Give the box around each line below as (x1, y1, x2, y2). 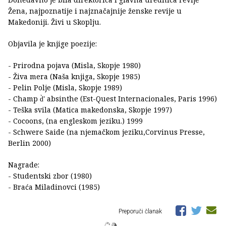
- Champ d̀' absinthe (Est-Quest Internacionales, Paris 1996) (8, 94, 217, 104)
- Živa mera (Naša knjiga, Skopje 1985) (8, 72, 140, 82)
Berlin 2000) (8, 138, 51, 148)
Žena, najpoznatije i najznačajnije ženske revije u (8, 6, 182, 16)
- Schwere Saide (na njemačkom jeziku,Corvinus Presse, (8, 127, 205, 137)
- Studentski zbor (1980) (8, 171, 92, 181)
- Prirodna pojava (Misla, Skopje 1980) (8, 61, 141, 71)
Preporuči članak (119, 208, 163, 215)
